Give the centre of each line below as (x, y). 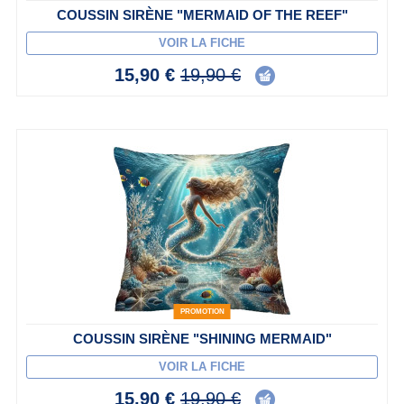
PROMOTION (202, 312)
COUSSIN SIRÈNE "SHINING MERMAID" (202, 339)
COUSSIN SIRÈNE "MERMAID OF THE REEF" (202, 15)
